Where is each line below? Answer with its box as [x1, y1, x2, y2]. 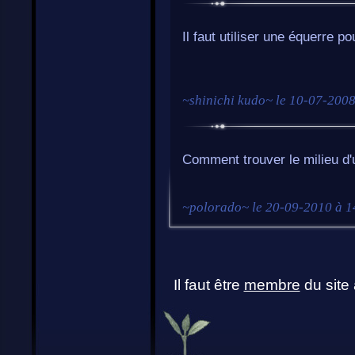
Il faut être [173, 277, 244, 293]
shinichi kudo [189, 93, 265, 108]
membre [243, 277, 300, 293]
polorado [189, 200, 242, 215]
